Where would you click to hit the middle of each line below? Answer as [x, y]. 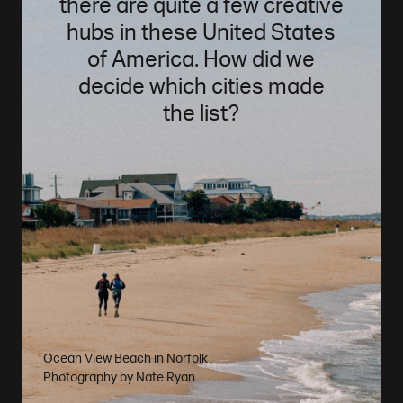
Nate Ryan [165, 378]
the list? [201, 113]
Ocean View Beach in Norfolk [125, 359]
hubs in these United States [201, 32]
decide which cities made [201, 86]
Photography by [89, 378]
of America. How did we [201, 59]
